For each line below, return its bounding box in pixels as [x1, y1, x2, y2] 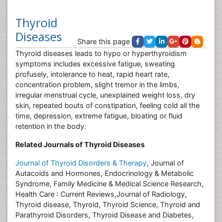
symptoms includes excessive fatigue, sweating [15, 59, 175, 68]
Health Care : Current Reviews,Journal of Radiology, [15, 190, 187, 198]
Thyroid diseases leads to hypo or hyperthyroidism [15, 49, 187, 57]
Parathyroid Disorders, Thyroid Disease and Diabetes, [15, 211, 194, 219]
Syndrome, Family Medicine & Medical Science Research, [15, 179, 204, 188]
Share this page [77, 37, 130, 46]
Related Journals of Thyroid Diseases [15, 140, 145, 149]
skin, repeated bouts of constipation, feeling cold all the [15, 101, 200, 110]
